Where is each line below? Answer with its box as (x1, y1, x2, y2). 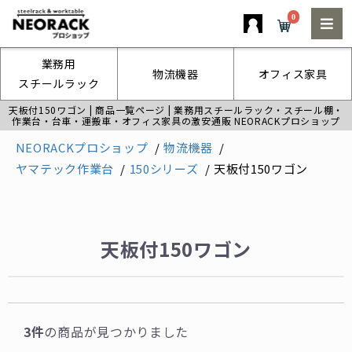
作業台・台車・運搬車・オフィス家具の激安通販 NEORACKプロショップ (11, 114, 341, 127)
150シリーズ (129, 159, 199, 177)
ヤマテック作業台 (15, 159, 115, 177)
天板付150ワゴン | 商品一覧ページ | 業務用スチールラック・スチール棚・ (8, 103, 344, 116)
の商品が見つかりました (44, 322, 189, 341)
